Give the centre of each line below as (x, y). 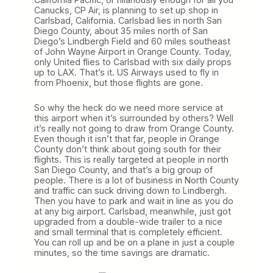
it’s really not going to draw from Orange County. (134, 128)
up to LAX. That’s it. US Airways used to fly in (126, 72)
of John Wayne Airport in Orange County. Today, (133, 51)
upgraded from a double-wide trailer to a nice (128, 221)
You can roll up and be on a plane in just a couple (134, 242)
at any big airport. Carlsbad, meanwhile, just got (133, 211)
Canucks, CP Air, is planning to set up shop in (126, 10)
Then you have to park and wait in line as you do (134, 200)
